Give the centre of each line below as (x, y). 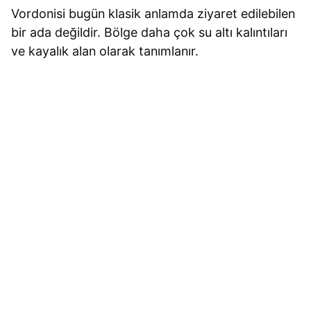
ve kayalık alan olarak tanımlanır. (105, 51)
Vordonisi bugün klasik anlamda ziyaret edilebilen (153, 14)
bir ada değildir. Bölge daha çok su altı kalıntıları (150, 33)
